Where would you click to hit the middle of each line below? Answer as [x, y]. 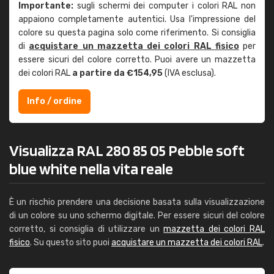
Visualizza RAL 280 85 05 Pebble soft [127, 150]
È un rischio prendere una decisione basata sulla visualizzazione [137, 202]
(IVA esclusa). [189, 73]
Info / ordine [54, 101]
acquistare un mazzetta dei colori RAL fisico [134, 46]
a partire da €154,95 [117, 73]
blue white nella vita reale [91, 168]
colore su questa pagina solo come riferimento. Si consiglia [137, 33]
